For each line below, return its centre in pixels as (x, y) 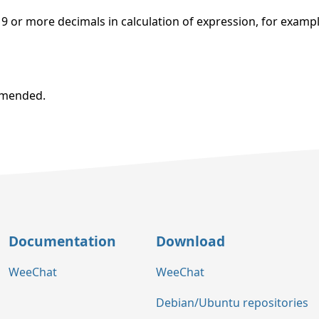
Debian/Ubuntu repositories (232, 303)
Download (190, 241)
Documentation (62, 241)
